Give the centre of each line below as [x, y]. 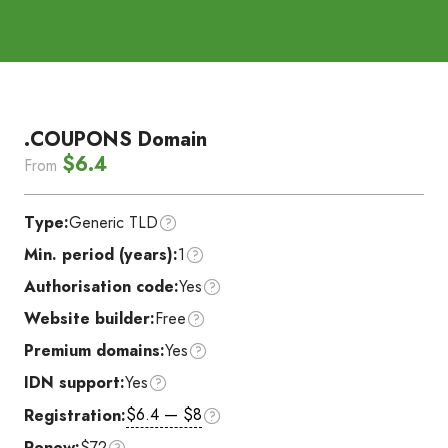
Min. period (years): [101, 254]
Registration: [75, 415]
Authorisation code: [101, 286]
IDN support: [74, 382]
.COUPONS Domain [115, 139]
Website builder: [89, 318]
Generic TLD [113, 222]
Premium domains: [94, 350]
